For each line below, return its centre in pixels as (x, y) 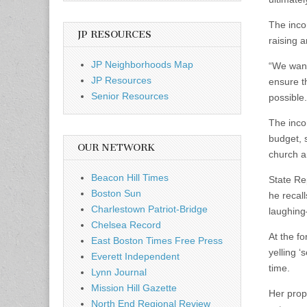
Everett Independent (135, 256)
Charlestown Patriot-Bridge (149, 209)
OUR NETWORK (116, 147)
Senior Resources (130, 96)
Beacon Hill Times (130, 177)
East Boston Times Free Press (157, 240)
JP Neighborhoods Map (142, 64)
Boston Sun (116, 193)
